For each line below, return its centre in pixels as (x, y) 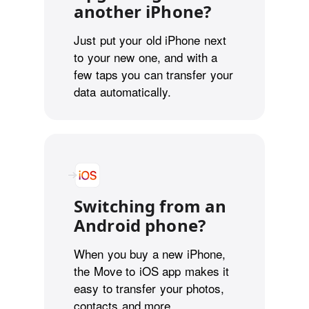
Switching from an (150, 206)
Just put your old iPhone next (150, 39)
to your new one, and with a (146, 57)
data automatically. (122, 91)
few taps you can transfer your (153, 74)
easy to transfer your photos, (149, 288)
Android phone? (140, 226)
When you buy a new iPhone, (150, 254)
